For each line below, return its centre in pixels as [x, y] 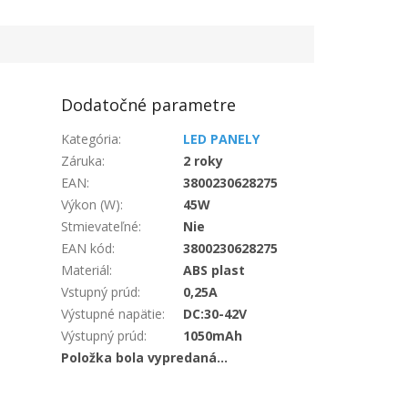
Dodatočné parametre [149, 105]
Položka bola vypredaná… [145, 358]
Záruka [82, 161]
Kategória [90, 139]
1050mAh [213, 336]
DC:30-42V [215, 314]
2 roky [204, 161]
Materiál [86, 270]
